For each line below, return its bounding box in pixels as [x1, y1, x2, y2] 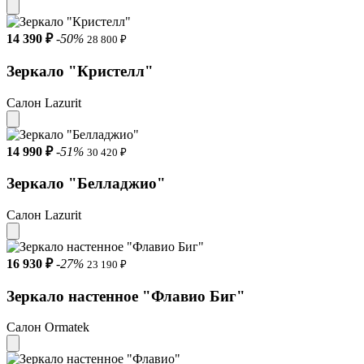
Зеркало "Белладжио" [6, 175, 166, 193]
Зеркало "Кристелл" [6, 62, 154, 80]
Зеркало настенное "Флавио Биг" [6, 287, 245, 305]
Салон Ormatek [6, 320, 89, 335]
